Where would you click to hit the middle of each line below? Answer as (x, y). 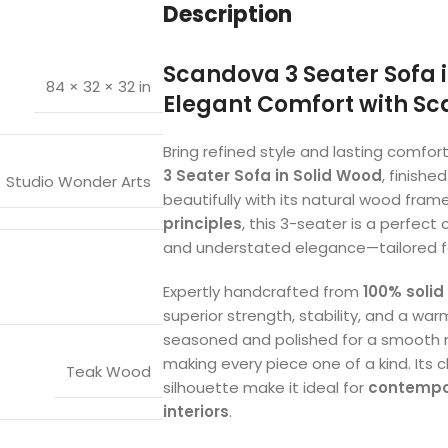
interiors (196, 411)
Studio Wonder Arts (78, 181)
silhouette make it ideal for (265, 387)
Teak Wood (108, 371)
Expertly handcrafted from (263, 291)
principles (202, 223)
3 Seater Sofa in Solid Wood (272, 175)
